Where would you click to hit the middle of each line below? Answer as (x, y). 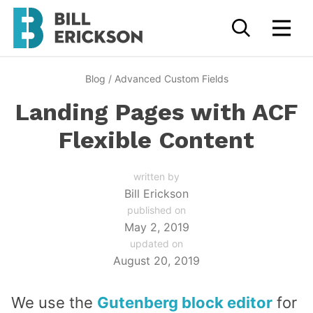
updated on (156, 243)
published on (156, 210)
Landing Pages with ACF (156, 112)
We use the (54, 303)
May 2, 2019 (156, 227)
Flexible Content (156, 140)
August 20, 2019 (156, 261)
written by (156, 176)
